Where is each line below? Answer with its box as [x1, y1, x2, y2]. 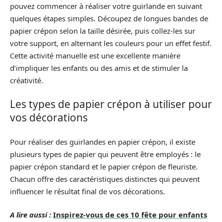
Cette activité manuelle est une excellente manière [10, 50, 180, 60]
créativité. [10, 75, 43, 85]
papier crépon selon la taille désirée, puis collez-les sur [10, 25, 195, 36]
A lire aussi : [10, 210, 51, 220]
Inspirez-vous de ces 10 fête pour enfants [53, 210, 207, 220]
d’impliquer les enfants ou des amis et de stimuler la [10, 62, 188, 73]
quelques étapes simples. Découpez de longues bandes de [10, 13, 208, 23]
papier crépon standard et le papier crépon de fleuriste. [10, 161, 198, 171]
